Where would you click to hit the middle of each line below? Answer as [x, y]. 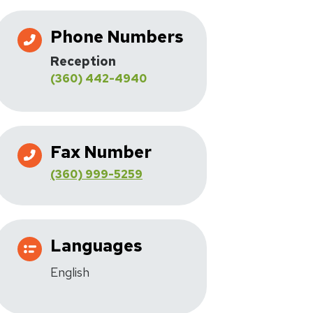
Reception [83, 61]
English [70, 272]
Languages [96, 245]
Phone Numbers [117, 36]
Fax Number [101, 152]
